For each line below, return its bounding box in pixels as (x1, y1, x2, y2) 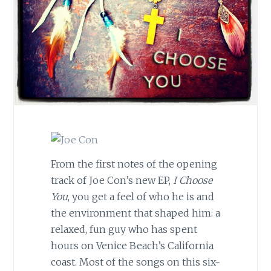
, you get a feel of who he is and (67, 191, 214, 203)
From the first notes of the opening (50, 158, 217, 171)
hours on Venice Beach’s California (50, 240, 214, 252)
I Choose (172, 174, 212, 187)
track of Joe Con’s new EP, (50, 174, 173, 187)
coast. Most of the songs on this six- (50, 256, 220, 269)
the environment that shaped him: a (50, 207, 220, 220)
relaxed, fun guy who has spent (50, 223, 197, 236)
